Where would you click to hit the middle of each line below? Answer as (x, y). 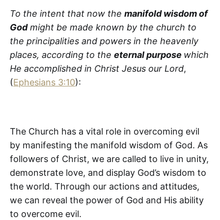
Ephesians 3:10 (44, 82)
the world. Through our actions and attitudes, (105, 186)
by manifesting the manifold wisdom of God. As (109, 145)
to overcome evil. (46, 214)
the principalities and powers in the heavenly (104, 41)
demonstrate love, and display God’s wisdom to (108, 172)
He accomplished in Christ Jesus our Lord (97, 68)
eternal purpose (149, 55)
